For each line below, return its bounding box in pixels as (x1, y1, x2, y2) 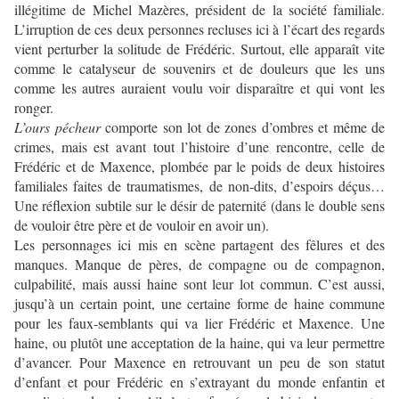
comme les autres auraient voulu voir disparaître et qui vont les (14, 78, 385, 98)
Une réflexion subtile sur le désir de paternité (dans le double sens (14, 196, 385, 216)
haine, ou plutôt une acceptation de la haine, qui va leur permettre (14, 333, 385, 353)
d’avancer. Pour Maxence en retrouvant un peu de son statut (14, 353, 385, 372)
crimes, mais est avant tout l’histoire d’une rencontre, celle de (14, 137, 385, 157)
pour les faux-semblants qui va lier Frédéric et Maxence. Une (14, 313, 385, 333)
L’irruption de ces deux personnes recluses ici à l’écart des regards (14, 20, 385, 39)
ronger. (14, 98, 53, 118)
